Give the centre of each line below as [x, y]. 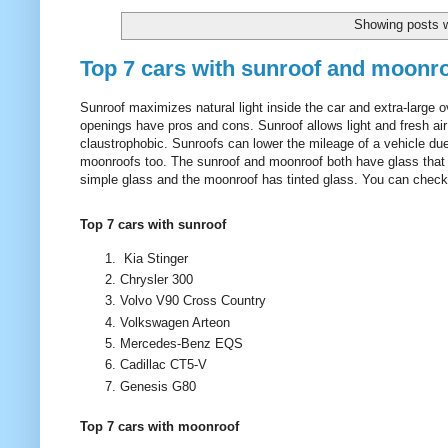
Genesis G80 [158, 386]
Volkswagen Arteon [175, 322]
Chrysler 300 [156, 280]
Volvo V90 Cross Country [195, 301]
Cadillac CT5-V [163, 365]
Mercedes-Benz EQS [181, 343]
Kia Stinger [154, 258]
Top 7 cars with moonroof [159, 426]
